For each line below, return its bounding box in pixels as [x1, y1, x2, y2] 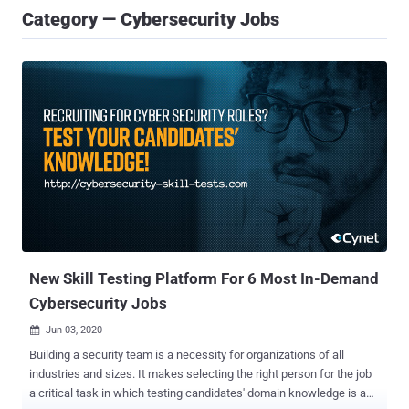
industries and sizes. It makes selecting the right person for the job [29, 367, 372, 382]
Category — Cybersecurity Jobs [22, 8, 279, 30]
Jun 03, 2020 [46, 324, 102, 337]
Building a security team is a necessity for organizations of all [29, 348, 344, 362]
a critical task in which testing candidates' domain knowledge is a [29, 386, 366, 401]
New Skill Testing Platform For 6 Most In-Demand [29, 269, 379, 288]
